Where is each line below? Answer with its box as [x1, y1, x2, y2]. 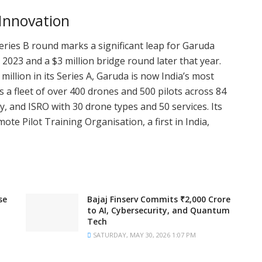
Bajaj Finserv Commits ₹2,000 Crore [87, 194, 230, 205]
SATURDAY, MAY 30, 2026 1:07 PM [91, 230, 196, 240]
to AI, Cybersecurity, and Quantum [87, 205, 230, 216]
